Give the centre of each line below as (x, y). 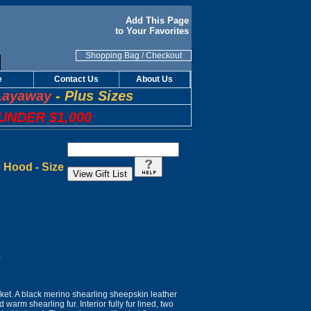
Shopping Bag (112, 56)
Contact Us (76, 79)
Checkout (164, 56)
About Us (154, 79)
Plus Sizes (99, 96)
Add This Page (159, 20)
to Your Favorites (152, 31)
